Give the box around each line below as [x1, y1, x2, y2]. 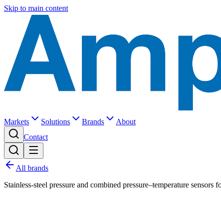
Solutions [41, 117, 70, 126]
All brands [16, 164, 48, 172]
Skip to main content [4, 4, 68, 12]
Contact [24, 133, 48, 141]
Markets [4, 117, 29, 126]
